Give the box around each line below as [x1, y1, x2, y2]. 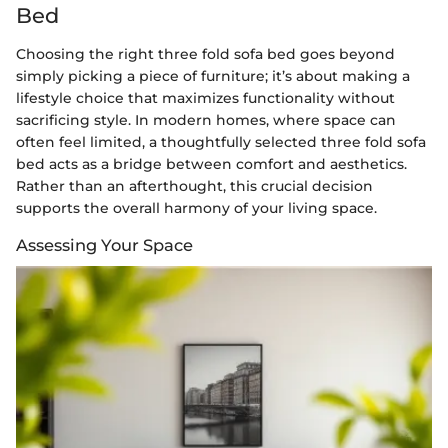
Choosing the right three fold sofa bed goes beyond [16, 44, 395, 63]
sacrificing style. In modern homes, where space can [16, 110, 396, 129]
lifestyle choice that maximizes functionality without [16, 88, 395, 107]
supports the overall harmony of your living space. [16, 198, 377, 217]
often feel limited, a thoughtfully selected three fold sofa [16, 132, 426, 151]
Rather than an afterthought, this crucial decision [16, 176, 373, 195]
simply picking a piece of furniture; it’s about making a [16, 66, 410, 85]
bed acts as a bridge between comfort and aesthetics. [16, 154, 407, 173]
